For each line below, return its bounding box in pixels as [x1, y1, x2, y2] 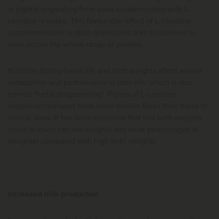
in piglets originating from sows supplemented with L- [7, 5, 190, 13]
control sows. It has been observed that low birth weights [7, 113, 201, 122]
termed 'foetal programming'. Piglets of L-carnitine [7, 90, 177, 98]
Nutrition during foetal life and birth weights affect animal [7, 66, 202, 75]
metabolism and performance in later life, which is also [7, 78, 193, 87]
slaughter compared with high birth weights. [7, 137, 157, 145]
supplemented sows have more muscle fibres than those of [7, 102, 208, 110]
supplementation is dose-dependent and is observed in [7, 28, 195, 37]
